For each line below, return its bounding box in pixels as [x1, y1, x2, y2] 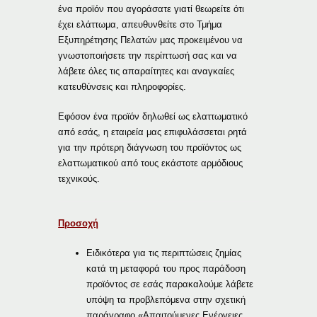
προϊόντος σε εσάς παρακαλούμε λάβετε [86, 278, 254, 289]
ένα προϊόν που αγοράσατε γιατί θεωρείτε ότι [58, 3, 245, 14]
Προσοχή [58, 217, 99, 229]
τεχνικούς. [58, 173, 100, 184]
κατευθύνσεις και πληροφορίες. [58, 81, 187, 92]
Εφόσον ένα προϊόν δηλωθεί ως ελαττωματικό [58, 110, 248, 122]
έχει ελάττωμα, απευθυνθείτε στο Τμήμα [58, 18, 223, 30]
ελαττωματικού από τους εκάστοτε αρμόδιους [58, 157, 243, 168]
